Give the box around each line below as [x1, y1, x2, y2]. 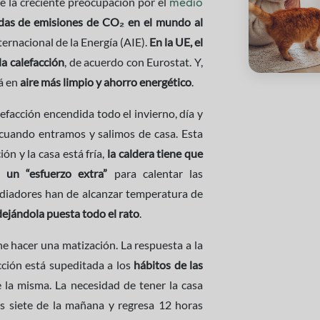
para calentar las [107, 166, 204, 180]
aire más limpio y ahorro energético [18, 75, 191, 89]
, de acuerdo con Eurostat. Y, [64, 55, 204, 69]
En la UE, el [149, 35, 203, 49]
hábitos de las [134, 258, 203, 271]
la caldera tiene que [106, 146, 204, 160]
